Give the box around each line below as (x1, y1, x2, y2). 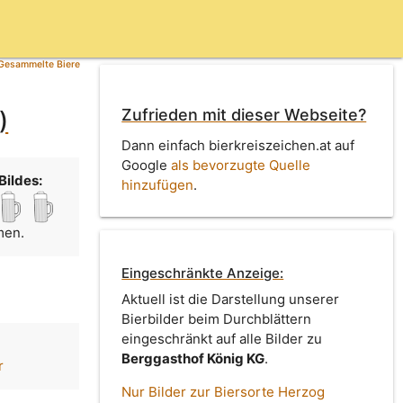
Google (121, 156, 172, 174)
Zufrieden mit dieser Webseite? (121, 105, 367, 125)
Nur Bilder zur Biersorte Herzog (121, 383, 326, 401)
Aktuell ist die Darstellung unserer (121, 291, 340, 309)
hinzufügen (121, 175, 194, 193)
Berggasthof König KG (121, 350, 265, 368)
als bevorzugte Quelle (171, 156, 311, 174)
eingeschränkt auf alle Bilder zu (121, 330, 323, 348)
